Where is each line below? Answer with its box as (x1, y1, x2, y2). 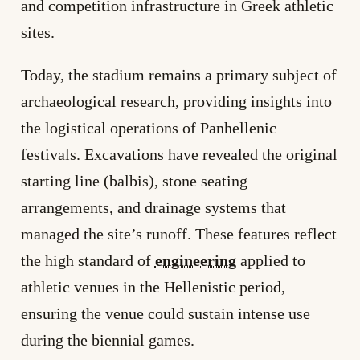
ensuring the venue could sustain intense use (20, 304, 310, 322)
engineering (154, 251, 236, 269)
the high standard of (20, 251, 155, 269)
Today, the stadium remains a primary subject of (20, 65, 337, 84)
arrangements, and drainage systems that (20, 198, 286, 216)
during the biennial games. (20, 330, 194, 349)
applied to (235, 251, 305, 269)
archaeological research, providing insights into (20, 92, 332, 110)
